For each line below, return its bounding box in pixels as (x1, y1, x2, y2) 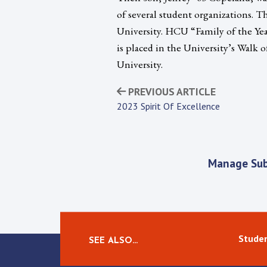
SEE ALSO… (88, 236, 138, 246)
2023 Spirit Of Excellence (117, 100, 220, 112)
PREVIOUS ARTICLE (126, 84, 216, 98)
